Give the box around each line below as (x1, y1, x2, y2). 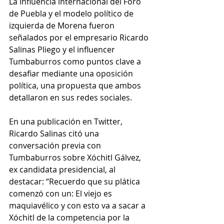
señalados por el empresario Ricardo (9, 32, 150, 43)
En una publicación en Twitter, (9, 116, 124, 127)
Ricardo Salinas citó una (9, 128, 101, 139)
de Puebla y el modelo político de (9, 8, 135, 19)
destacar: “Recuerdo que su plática (9, 176, 142, 187)
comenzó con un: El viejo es (9, 188, 114, 199)
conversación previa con (9, 140, 103, 151)
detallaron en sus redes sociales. (9, 92, 132, 103)
